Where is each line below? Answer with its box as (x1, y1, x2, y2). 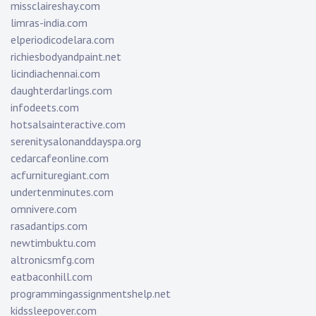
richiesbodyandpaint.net (11, 49, 121, 64)
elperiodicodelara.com (11, 32, 114, 47)
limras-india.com (11, 16, 87, 30)
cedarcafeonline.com (11, 151, 109, 166)
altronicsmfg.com (11, 253, 95, 267)
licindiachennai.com (11, 66, 100, 81)
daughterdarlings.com (11, 83, 112, 98)
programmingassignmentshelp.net (11, 286, 171, 301)
